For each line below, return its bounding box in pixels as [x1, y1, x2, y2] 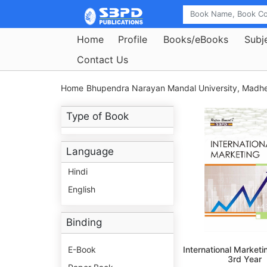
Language [66, 145, 114, 158]
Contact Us [77, 53, 128, 66]
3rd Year [228, 254, 262, 265]
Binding [66, 216, 102, 229]
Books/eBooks [163, 33, 228, 45]
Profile [118, 33, 147, 45]
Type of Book [66, 110, 129, 123]
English [68, 184, 95, 195]
